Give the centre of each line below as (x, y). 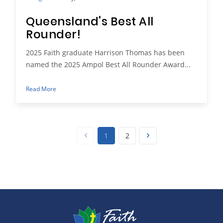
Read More (41, 89)
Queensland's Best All (90, 23)
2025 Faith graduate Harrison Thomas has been (105, 53)
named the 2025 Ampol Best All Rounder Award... (108, 65)
